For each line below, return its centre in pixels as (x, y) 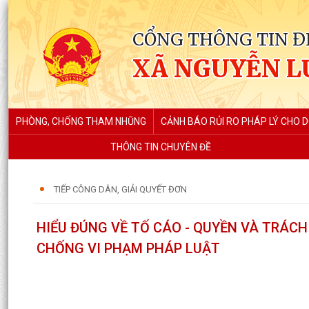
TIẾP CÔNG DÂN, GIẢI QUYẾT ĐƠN (120, 189)
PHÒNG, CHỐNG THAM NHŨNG (81, 121)
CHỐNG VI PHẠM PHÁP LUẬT (128, 248)
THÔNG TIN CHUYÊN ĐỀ (160, 147)
